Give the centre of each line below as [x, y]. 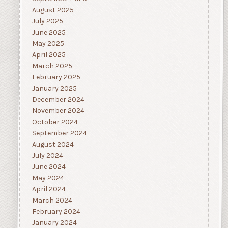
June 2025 [49, 33]
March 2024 [52, 201]
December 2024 [58, 100]
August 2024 [53, 145]
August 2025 [53, 10]
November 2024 [58, 111]
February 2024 [56, 212]
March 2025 [52, 66]
